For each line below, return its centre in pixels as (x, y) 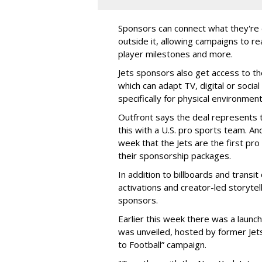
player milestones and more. (178, 54)
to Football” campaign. (165, 244)
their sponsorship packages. (178, 155)
